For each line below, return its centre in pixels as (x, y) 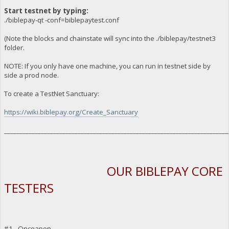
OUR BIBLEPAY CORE (165, 171)
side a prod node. (31, 75)
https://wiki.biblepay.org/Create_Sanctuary (71, 112)
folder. (14, 47)
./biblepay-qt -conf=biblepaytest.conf (61, 20)
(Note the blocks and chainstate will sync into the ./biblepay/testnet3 (110, 38)
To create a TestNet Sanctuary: (51, 93)
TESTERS (29, 188)
